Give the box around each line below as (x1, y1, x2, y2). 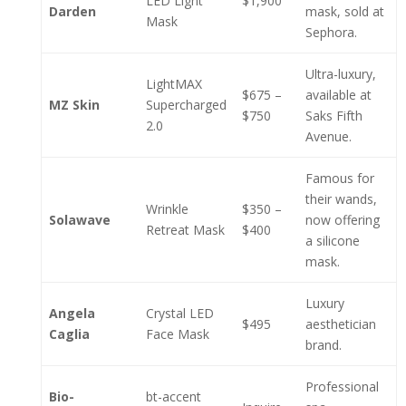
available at (305, 86, 372, 103)
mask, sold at (305, 3, 384, 20)
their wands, (305, 190, 377, 208)
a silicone (305, 232, 360, 249)
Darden (49, 3, 96, 20)
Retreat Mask (146, 221, 225, 238)
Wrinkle (146, 200, 188, 217)
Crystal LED (146, 304, 214, 322)
